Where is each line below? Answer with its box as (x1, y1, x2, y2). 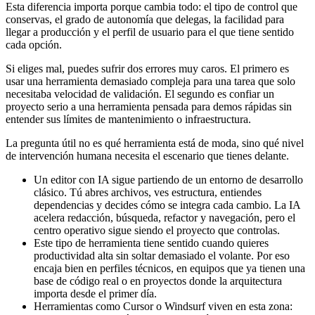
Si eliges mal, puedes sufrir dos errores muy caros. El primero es (6, 62, 289, 75)
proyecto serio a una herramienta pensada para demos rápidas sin (6, 100, 292, 112)
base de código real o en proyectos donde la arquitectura (34, 274, 282, 287)
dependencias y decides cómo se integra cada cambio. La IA (34, 198, 300, 211)
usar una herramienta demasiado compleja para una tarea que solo (6, 75, 295, 87)
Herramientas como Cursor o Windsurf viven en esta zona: (34, 300, 292, 312)
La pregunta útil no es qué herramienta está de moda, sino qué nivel (6, 136, 304, 149)
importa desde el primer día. (34, 287, 157, 300)
